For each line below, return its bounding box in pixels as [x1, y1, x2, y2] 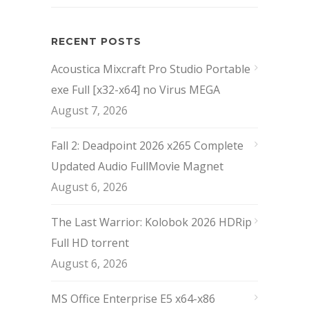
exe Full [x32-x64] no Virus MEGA [51, 81, 220, 97]
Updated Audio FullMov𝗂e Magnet [51, 158, 223, 174]
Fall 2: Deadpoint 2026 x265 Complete [51, 137, 243, 153]
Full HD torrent [51, 235, 129, 250]
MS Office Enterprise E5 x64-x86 [51, 290, 215, 306]
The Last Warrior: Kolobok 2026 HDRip [51, 214, 252, 230]
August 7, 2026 [51, 102, 128, 118]
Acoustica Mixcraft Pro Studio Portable [51, 61, 250, 77]
